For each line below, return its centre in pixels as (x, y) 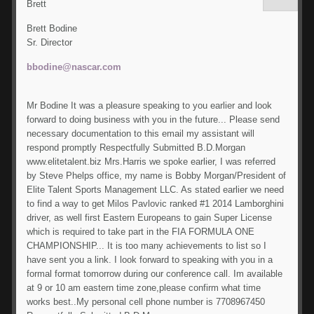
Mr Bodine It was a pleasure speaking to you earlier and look (150, 105)
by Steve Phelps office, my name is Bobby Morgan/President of (157, 175)
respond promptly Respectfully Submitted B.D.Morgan (136, 147)
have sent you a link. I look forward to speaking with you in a (150, 259)
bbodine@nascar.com (74, 67)
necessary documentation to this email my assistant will (141, 133)
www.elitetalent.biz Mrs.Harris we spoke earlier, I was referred (151, 161)
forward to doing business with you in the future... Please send (153, 119)
